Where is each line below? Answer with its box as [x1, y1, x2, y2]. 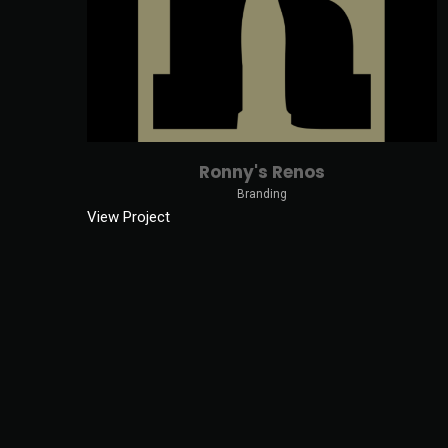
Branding [237, 186, 287, 201]
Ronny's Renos [199, 159, 325, 184]
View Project [87, 207, 170, 226]
